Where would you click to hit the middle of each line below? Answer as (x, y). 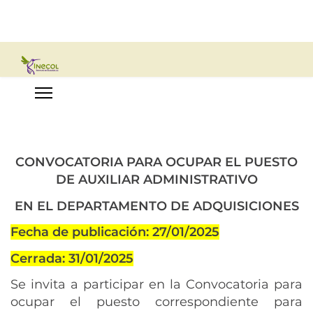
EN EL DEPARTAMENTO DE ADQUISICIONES (156, 206)
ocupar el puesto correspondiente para (156, 302)
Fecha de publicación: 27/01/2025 (115, 232)
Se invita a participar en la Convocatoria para (156, 284)
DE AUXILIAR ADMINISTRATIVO (156, 180)
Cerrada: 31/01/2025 (72, 258)
